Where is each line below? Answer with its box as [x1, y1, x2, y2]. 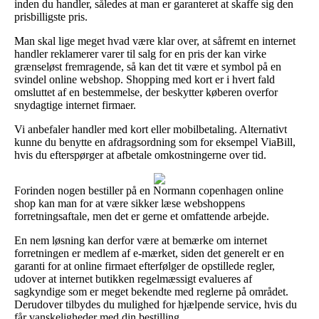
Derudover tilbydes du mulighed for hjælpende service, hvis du [14, 298, 297, 310]
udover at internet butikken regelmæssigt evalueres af [14, 272, 252, 285]
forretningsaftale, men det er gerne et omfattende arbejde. [14, 209, 269, 222]
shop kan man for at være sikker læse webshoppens [14, 197, 245, 209]
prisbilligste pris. [14, 10, 88, 23]
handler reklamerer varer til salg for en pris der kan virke [14, 47, 266, 60]
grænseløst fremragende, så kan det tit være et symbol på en [14, 60, 281, 73]
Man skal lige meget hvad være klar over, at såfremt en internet [14, 34, 296, 47]
